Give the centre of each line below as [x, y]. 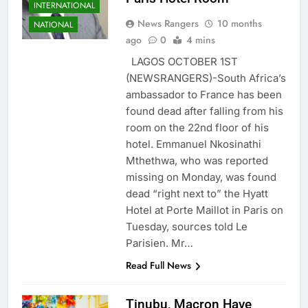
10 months [239, 24]
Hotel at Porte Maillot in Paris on [204, 210]
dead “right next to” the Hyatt [197, 194]
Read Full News [158, 266]
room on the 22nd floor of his [197, 128]
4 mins [200, 40]
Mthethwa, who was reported [197, 161]
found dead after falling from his [204, 111]
